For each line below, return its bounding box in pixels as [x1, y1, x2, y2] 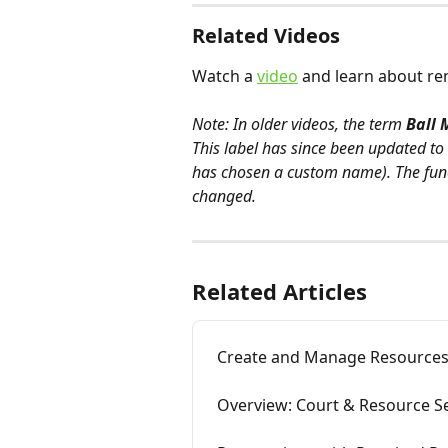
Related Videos [192, 22, 340, 50]
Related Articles [192, 276, 367, 307]
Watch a [192, 65, 257, 88]
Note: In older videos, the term [192, 113, 406, 136]
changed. [192, 185, 256, 208]
